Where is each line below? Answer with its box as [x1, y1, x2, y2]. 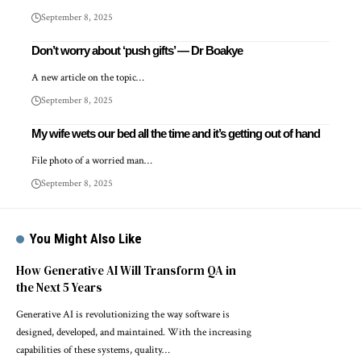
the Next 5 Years [16, 279, 102, 297]
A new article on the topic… [31, 71, 144, 85]
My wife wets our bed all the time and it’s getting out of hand [31, 127, 320, 141]
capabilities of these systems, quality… [16, 343, 170, 358]
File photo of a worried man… [31, 154, 152, 168]
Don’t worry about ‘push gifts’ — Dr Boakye [31, 44, 243, 58]
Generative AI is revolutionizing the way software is [16, 308, 230, 322]
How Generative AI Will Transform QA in [16, 262, 236, 280]
